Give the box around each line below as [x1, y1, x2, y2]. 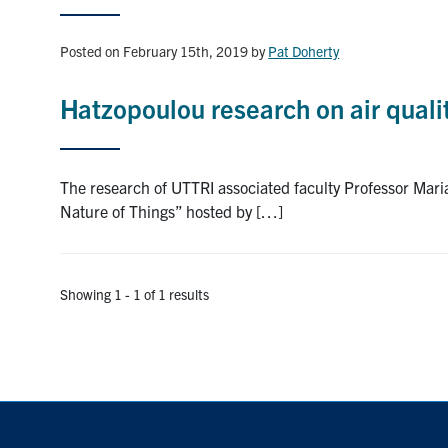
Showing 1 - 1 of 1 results [60, 284, 210, 303]
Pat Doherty [268, 41, 340, 60]
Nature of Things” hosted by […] [60, 200, 284, 221]
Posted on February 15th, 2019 [60, 41, 249, 60]
